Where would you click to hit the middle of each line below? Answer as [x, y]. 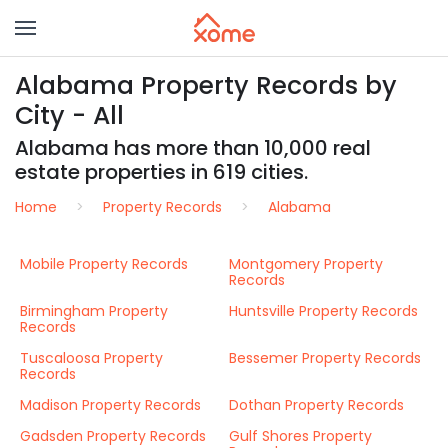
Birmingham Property [94, 311]
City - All [69, 115]
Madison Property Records [110, 405]
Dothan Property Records [316, 405]
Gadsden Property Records [113, 436]
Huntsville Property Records [323, 311]
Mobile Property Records [104, 264]
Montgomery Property [306, 264]
